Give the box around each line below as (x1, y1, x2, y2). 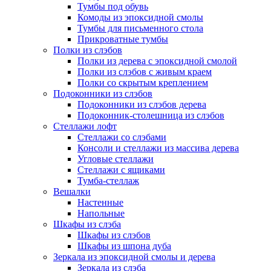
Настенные (77, 197, 123, 207)
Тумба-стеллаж (77, 175, 139, 186)
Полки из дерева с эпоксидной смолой (77, 56, 237, 66)
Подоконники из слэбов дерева (77, 99, 206, 109)
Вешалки (53, 186, 91, 197)
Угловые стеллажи (77, 154, 154, 164)
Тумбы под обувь (77, 1, 148, 11)
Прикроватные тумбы (77, 34, 168, 44)
